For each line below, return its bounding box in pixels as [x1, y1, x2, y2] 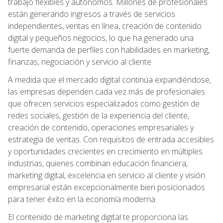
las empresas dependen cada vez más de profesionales [8, 86, 205, 97]
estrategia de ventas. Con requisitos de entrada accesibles [8, 133, 214, 145]
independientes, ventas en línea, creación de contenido [8, 20, 202, 31]
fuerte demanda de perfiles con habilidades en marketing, [8, 44, 210, 55]
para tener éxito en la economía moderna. [8, 193, 157, 205]
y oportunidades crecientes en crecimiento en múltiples [8, 145, 203, 157]
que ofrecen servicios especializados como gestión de [8, 98, 200, 109]
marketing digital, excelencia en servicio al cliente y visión [8, 169, 205, 181]
